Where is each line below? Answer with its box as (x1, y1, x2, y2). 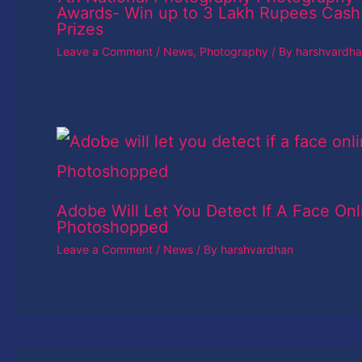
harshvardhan (221, 242, 293, 257)
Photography (200, 44, 268, 59)
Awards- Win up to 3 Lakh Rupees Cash (57, 3, 360, 23)
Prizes (57, 19, 103, 40)
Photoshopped (57, 217, 168, 238)
